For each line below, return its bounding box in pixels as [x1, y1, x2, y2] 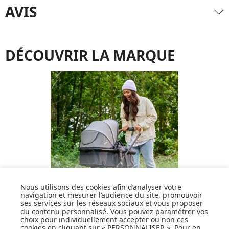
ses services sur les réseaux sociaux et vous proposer [20, 198, 203, 208]
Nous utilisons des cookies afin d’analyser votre [20, 182, 181, 192]
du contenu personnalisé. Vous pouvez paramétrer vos [20, 207, 208, 216]
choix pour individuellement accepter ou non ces [20, 215, 188, 224]
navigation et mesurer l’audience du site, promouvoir [20, 190, 202, 200]
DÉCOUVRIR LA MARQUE [5, 45, 175, 65]
